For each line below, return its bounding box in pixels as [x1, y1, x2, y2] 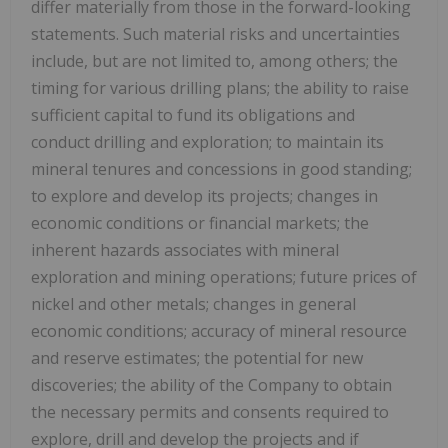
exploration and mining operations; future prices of [31, 265, 417, 288]
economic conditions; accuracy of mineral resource [31, 319, 407, 342]
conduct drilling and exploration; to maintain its [31, 130, 384, 153]
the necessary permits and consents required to [31, 400, 389, 423]
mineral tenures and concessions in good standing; [31, 157, 412, 180]
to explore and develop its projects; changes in [31, 184, 378, 207]
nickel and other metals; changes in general [31, 292, 356, 315]
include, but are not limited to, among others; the [31, 49, 398, 72]
